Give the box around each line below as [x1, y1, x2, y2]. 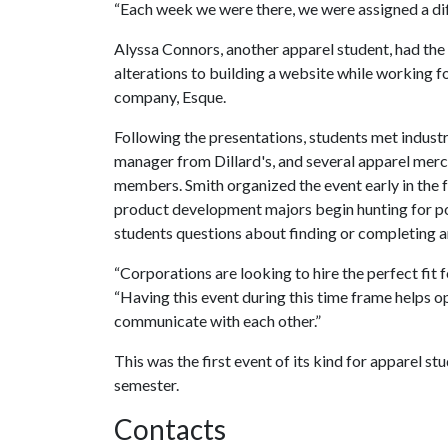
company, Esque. [114, 87, 226, 106]
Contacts [114, 412, 226, 446]
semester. [114, 375, 179, 394]
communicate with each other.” [114, 311, 321, 330]
